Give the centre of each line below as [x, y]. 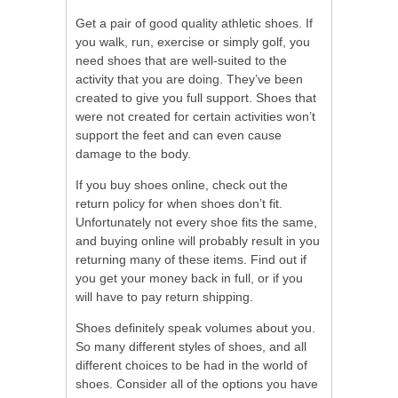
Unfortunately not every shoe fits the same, [196, 223]
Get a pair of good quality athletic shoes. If [194, 24]
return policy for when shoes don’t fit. [179, 204]
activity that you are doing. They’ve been [189, 80]
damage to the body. [133, 154]
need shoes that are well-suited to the [181, 61]
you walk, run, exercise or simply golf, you [193, 42]
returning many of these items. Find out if [191, 260]
